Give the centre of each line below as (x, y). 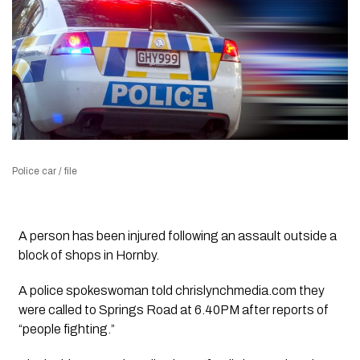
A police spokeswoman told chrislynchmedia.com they (171, 291)
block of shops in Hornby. (88, 256)
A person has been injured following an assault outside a (177, 236)
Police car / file (45, 172)
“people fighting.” (66, 329)
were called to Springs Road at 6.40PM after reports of (173, 310)
